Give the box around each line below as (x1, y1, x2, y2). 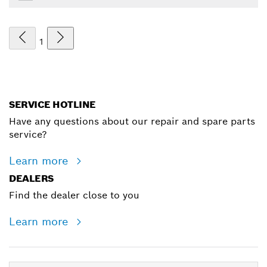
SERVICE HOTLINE (9, 98, 96, 111)
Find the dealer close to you (9, 189, 139, 202)
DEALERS (9, 172, 54, 185)
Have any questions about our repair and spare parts (9, 115, 255, 128)
